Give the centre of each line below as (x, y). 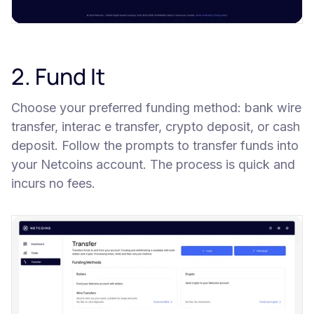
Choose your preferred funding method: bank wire (156, 107)
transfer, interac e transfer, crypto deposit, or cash (156, 126)
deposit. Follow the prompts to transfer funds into (155, 145)
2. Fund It (58, 76)
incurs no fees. (53, 183)
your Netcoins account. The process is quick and (153, 164)
